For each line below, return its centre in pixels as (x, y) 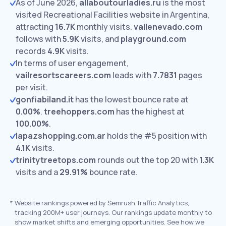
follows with (39, 39)
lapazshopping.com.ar (61, 136)
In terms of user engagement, (72, 63)
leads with (132, 75)
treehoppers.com (79, 111)
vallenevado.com (168, 27)
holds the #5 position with (156, 136)
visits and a (38, 172)
